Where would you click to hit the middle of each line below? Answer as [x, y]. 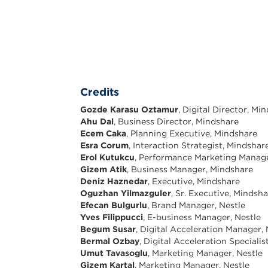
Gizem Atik [104, 170]
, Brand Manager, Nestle [197, 205]
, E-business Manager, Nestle [202, 217]
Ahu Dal [97, 122]
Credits [100, 92]
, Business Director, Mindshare [176, 122]
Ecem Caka [103, 134]
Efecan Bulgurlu [114, 205]
